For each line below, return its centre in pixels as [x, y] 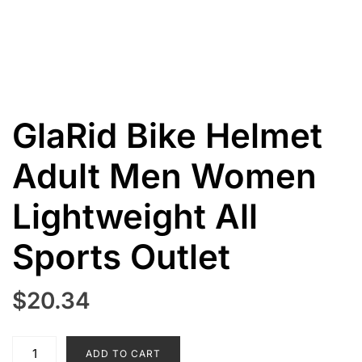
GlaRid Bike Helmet [167, 135]
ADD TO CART [123, 354]
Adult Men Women [164, 176]
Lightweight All [135, 216]
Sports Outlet [121, 257]
